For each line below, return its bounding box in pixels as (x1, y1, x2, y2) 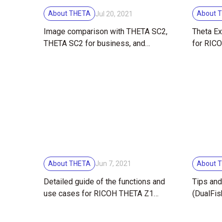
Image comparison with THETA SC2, (44, 27, 167, 37)
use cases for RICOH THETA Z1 (44, 188, 82, 198)
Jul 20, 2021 (95, 9, 133, 18)
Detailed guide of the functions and (44, 176, 165, 186)
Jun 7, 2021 (95, 160, 131, 168)
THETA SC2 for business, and (44, 39, 145, 49)
